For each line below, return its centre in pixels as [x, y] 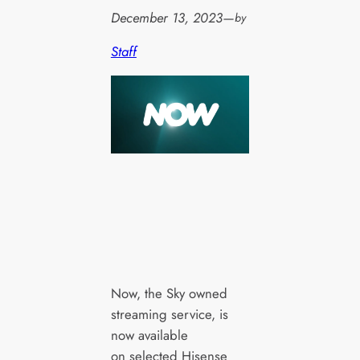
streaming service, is [169, 315]
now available [149, 335]
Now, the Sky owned [169, 294]
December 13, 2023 [166, 17]
